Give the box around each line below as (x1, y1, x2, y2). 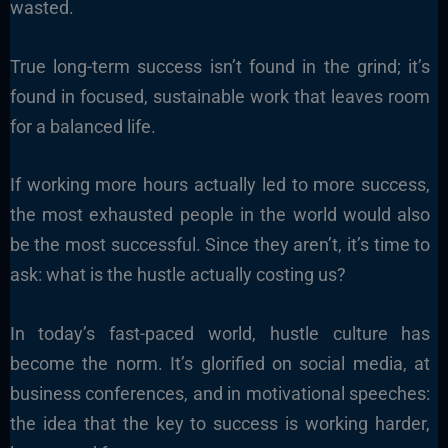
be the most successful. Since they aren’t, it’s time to (9, 234, 431, 256)
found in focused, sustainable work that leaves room (9, 85, 431, 107)
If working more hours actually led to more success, (9, 174, 431, 196)
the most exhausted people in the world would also (9, 204, 431, 226)
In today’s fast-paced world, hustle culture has (9, 323, 431, 345)
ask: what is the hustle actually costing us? (9, 264, 346, 286)
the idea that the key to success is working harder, (9, 413, 431, 435)
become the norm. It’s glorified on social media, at (9, 353, 431, 375)
